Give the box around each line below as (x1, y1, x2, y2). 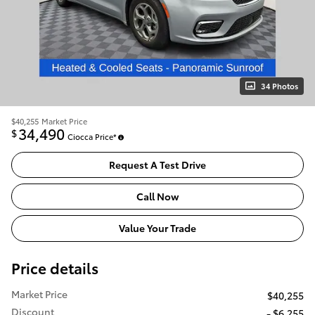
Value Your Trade (119, 221, 196, 236)
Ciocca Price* (67, 130, 117, 142)
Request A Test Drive (109, 157, 206, 172)
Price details (11, 257, 98, 278)
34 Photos (261, 79, 298, 91)
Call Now (136, 189, 179, 204)
